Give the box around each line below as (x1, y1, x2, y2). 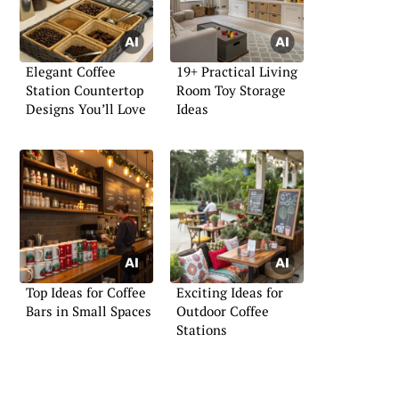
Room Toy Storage (176, 81, 286, 100)
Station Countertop (26, 81, 143, 100)
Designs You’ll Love (26, 100, 146, 118)
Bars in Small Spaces (26, 301, 151, 320)
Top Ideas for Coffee (26, 282, 146, 301)
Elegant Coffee (26, 62, 116, 81)
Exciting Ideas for (176, 282, 283, 301)
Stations (176, 320, 227, 338)
